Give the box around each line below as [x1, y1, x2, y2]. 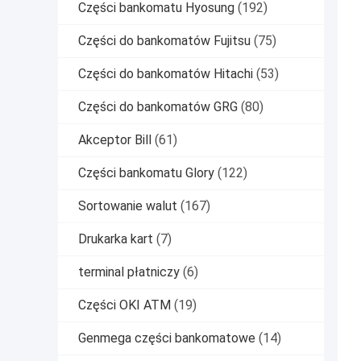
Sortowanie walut [78, 198, 177, 214]
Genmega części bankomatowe [78, 330, 255, 346]
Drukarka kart [78, 231, 153, 247]
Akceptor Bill [78, 132, 151, 148]
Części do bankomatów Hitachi [78, 66, 253, 82]
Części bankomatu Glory [78, 165, 214, 181]
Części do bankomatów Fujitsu [78, 33, 251, 49]
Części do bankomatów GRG [78, 99, 238, 115]
